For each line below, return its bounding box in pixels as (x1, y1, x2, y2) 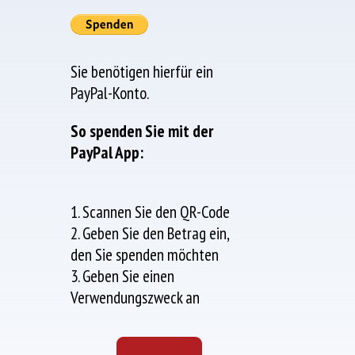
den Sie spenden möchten (71, 244, 219, 266)
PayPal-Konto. (71, 82, 150, 105)
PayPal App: (71, 142, 144, 164)
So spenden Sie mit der (71, 120, 214, 143)
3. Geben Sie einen (71, 265, 175, 288)
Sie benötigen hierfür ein (71, 61, 214, 83)
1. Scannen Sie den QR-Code (71, 201, 231, 223)
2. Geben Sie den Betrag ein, (71, 223, 230, 245)
